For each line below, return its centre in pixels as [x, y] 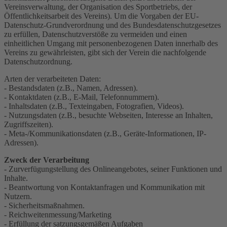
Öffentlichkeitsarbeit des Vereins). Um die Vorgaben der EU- [101, 16]
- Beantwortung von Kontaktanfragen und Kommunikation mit [104, 187]
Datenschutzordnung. [38, 61]
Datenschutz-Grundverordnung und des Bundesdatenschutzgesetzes [112, 25]
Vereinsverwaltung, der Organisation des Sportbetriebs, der [98, 7]
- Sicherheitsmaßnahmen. [44, 205]
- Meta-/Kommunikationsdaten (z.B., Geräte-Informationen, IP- [105, 133]
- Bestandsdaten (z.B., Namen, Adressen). [71, 88]
